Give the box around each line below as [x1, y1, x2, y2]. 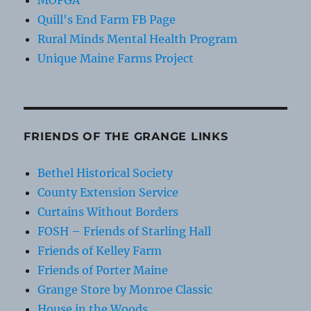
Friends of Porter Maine [37, 263, 169, 278]
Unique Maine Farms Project [37, 51, 194, 66]
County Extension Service [37, 185, 179, 200]
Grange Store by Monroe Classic [37, 283, 213, 297]
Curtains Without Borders [37, 205, 179, 219]
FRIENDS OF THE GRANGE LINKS [24, 130, 228, 144]
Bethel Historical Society [37, 166, 174, 180]
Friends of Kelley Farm [37, 244, 162, 258]
